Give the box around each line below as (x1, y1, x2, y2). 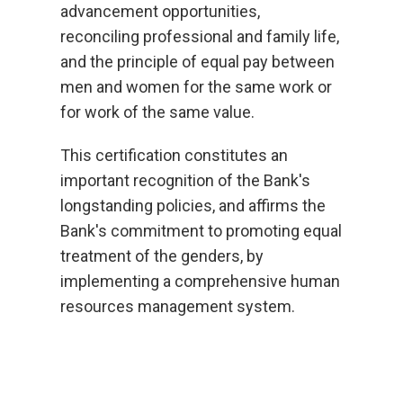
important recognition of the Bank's (60, 171, 311, 190)
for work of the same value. (60, 103, 255, 121)
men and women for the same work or (60, 77, 333, 96)
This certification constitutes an (60, 146, 289, 165)
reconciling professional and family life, (60, 27, 340, 46)
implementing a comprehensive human (60, 272, 341, 291)
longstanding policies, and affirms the (60, 196, 327, 215)
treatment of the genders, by (60, 246, 264, 265)
